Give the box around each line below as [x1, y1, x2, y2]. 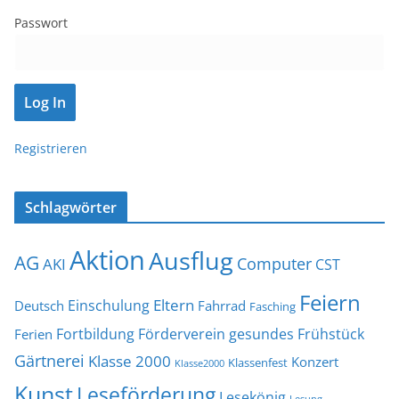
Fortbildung [56, 324, 134, 345]
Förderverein [138, 324, 225, 345]
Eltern [153, 295, 194, 316]
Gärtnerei [14, 350, 85, 372]
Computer [237, 253, 312, 275]
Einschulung [68, 296, 150, 316]
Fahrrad [198, 297, 246, 315]
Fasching [249, 298, 296, 315]
